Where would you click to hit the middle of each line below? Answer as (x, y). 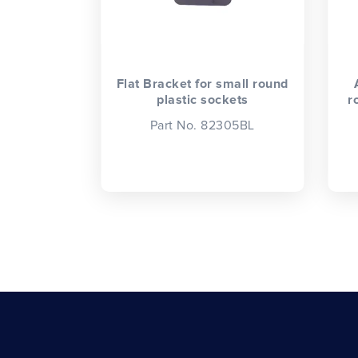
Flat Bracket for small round (202, 84)
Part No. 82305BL (202, 126)
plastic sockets (203, 99)
